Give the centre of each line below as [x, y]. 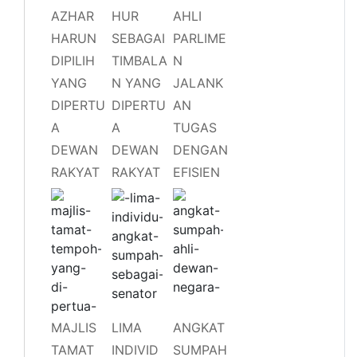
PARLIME [199, 38]
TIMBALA [140, 60]
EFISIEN [196, 172]
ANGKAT [198, 327]
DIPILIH [73, 60]
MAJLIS [74, 327]
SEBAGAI [139, 38]
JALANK [198, 82]
